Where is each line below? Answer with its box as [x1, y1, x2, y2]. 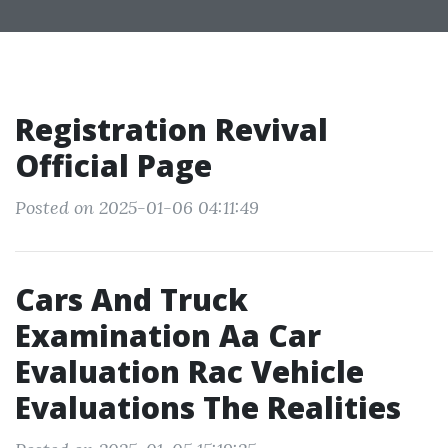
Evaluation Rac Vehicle [15, 351, 364, 392]
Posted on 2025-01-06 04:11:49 [15, 196, 259, 219]
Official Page [15, 145, 212, 186]
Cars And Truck [15, 279, 248, 320]
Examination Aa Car [15, 315, 321, 356]
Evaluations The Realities [15, 387, 401, 428]
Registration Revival [15, 109, 328, 150]
